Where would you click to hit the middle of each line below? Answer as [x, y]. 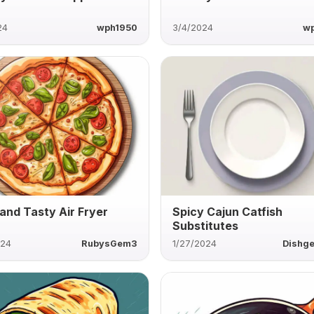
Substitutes [206, 225]
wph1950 [117, 27]
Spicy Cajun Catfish [228, 211]
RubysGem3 [110, 243]
